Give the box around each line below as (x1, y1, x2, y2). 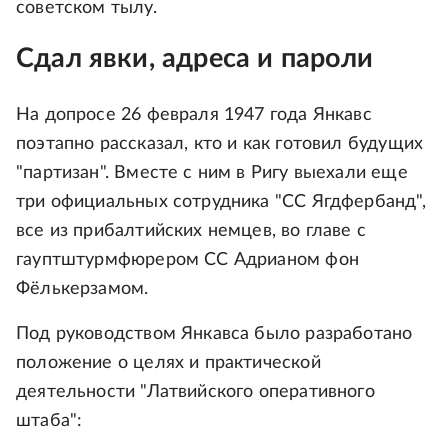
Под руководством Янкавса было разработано (16, 325, 413, 344)
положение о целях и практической (16, 354, 321, 373)
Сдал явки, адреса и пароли (16, 44, 374, 72)
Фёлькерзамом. (16, 280, 149, 299)
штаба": (16, 412, 83, 431)
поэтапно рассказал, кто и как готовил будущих (16, 135, 424, 154)
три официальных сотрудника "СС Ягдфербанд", (16, 193, 426, 212)
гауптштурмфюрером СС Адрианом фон (16, 251, 359, 270)
